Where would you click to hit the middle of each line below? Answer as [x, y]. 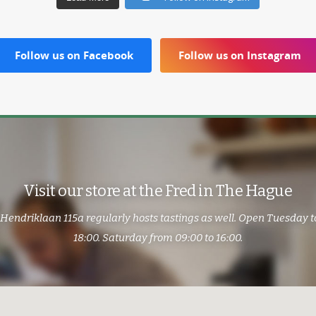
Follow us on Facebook [74, 55]
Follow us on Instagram [240, 55]
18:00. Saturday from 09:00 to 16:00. [158, 238]
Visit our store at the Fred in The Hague [158, 191]
